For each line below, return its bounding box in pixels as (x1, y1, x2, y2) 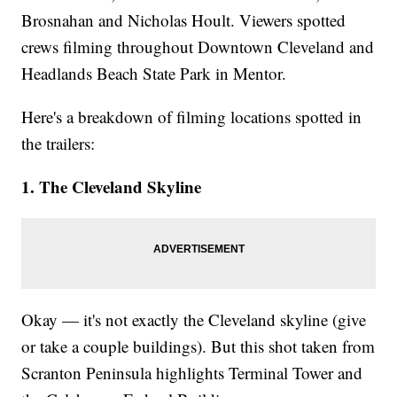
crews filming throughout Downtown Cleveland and (21, 35, 375, 58)
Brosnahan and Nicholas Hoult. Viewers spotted (21, 8, 346, 31)
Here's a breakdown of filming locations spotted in (21, 105, 362, 128)
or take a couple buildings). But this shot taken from (21, 334, 376, 357)
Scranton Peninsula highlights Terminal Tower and (21, 361, 363, 384)
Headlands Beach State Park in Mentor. (21, 61, 287, 84)
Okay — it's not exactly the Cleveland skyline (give (21, 307, 367, 331)
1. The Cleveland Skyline (21, 174, 202, 198)
